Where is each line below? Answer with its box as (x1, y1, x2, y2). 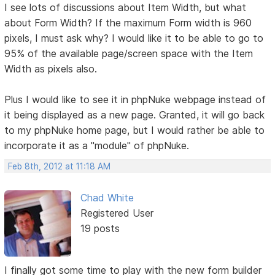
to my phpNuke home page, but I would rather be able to (4, 124, 265, 137)
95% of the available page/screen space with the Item (4, 47, 254, 60)
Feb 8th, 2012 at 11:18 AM (8, 161, 111, 172)
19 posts (80, 222, 120, 235)
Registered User (80, 207, 153, 220)
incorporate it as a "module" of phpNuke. (4, 139, 190, 152)
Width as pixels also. (4, 63, 98, 76)
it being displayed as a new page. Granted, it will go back (4, 109, 265, 122)
